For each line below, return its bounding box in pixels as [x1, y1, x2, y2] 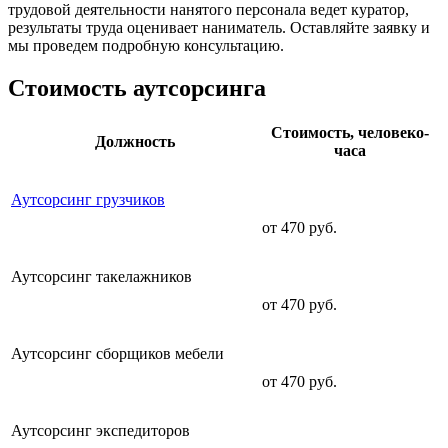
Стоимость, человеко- [270, 124, 429, 142]
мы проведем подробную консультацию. [8, 36, 284, 54]
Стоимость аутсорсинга [8, 74, 266, 101]
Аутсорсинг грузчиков [11, 191, 165, 209]
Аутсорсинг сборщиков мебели [11, 345, 224, 363]
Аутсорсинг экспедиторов [11, 422, 190, 440]
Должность [94, 133, 175, 151]
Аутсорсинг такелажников [11, 268, 192, 286]
